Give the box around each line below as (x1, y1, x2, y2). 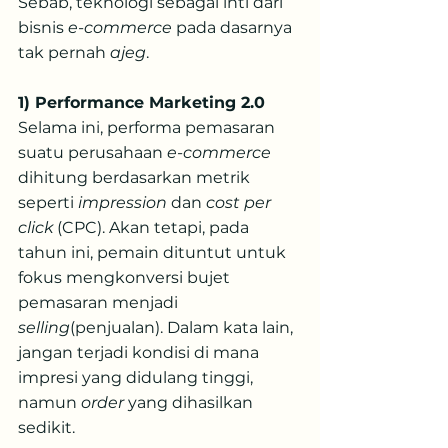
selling (18, 318, 70, 337)
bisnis (18, 18, 68, 37)
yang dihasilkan (124, 393, 257, 412)
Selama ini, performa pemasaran (18, 118, 279, 137)
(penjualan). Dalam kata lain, (70, 318, 297, 337)
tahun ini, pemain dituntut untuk (18, 243, 290, 262)
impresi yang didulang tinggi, (18, 368, 257, 387)
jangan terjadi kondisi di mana (18, 343, 263, 362)
